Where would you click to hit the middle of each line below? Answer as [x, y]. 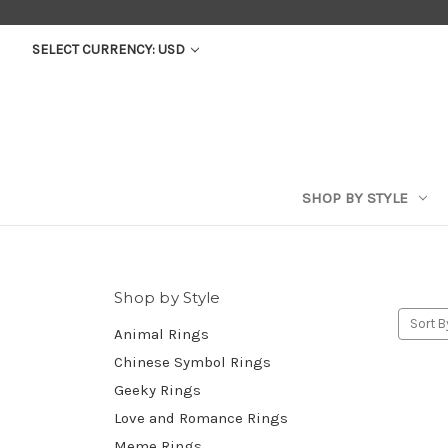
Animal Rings [161, 333]
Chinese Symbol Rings [192, 361]
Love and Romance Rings [201, 417]
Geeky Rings [157, 389]
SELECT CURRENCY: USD [109, 49]
